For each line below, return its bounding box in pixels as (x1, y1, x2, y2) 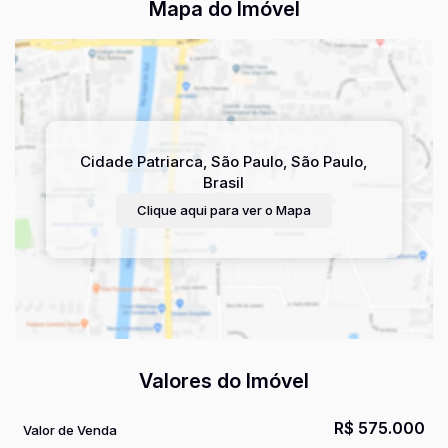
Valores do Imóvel (139, 369, 309, 393)
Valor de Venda (23, 422, 117, 438)
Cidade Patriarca (80, 151, 204, 171)
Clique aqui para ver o (136, 201, 273, 218)
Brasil (203, 172, 245, 192)
